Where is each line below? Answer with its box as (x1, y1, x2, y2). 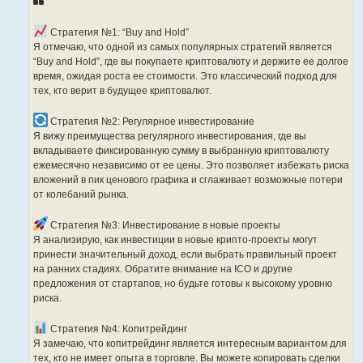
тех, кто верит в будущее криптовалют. (33, 85, 211, 97)
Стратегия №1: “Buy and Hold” (48, 27, 189, 39)
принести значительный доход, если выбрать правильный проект (33, 249, 337, 261)
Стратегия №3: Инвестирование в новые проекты (48, 220, 280, 232)
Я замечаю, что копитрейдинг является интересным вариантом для (33, 338, 347, 350)
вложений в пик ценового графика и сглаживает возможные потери (33, 174, 343, 186)
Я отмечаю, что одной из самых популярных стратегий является (33, 41, 332, 53)
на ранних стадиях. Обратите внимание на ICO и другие (33, 263, 293, 275)
